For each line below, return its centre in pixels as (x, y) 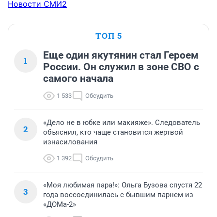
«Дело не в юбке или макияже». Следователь (122, 123)
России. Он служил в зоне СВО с (121, 67)
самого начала (78, 79)
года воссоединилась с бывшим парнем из (118, 195)
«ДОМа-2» (60, 205)
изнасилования (70, 142)
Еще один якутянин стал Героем (121, 55)
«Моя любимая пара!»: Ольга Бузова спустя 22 (123, 185)
